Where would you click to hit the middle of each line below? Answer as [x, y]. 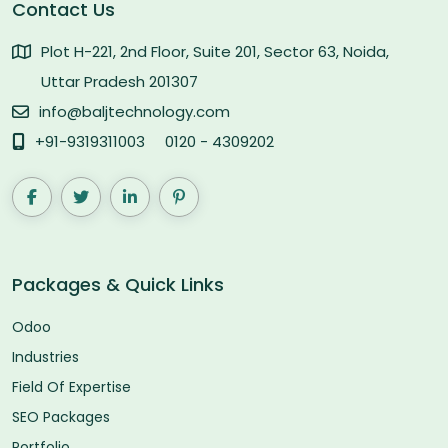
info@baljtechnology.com [134, 111]
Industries [45, 356]
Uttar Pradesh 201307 [119, 81]
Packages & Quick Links [118, 284]
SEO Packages [61, 416]
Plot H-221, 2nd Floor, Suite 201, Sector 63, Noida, [215, 51]
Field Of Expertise [71, 386]
